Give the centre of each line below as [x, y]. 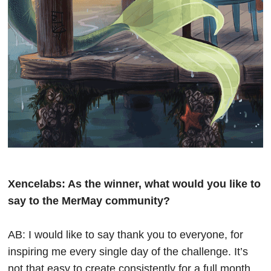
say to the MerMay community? [89, 201]
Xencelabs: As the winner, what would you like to [135, 184]
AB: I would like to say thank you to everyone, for [126, 235]
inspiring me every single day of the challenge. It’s [128, 252]
